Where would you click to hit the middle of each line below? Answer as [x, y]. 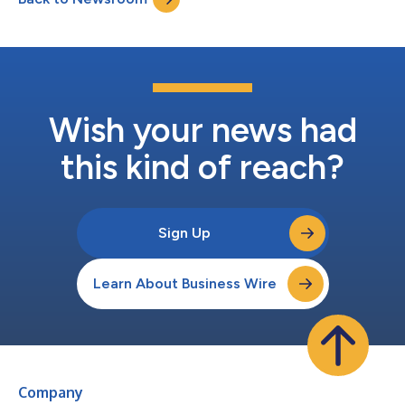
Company [51, 393]
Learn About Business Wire [184, 284]
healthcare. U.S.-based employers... [119, 15]
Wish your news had [202, 131]
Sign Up [184, 233]
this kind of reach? [202, 168]
